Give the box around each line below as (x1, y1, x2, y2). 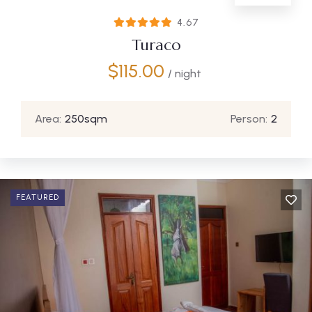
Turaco (131, 35, 181, 54)
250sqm (65, 111, 107, 125)
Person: (231, 111, 267, 125)
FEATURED (16, 192, 59, 202)
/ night (167, 66, 201, 80)
